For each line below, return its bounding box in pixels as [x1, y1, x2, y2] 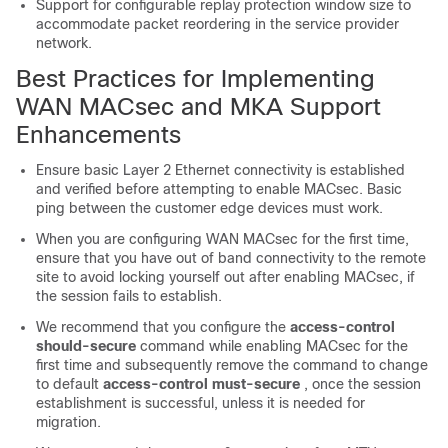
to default [36, 376, 103, 392]
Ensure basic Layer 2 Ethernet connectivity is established [36, 162, 405, 178]
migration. [36, 414, 101, 430]
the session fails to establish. [36, 288, 222, 304]
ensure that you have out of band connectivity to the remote [36, 250, 426, 266]
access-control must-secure [103, 376, 300, 392]
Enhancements [16, 121, 181, 148]
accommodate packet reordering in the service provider [36, 16, 399, 32]
